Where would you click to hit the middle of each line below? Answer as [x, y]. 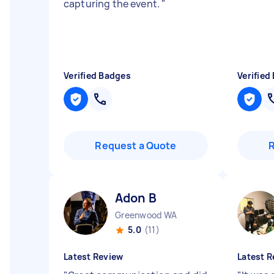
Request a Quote [136, 146]
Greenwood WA [146, 215]
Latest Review [94, 257]
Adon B [136, 198]
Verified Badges [97, 76]
